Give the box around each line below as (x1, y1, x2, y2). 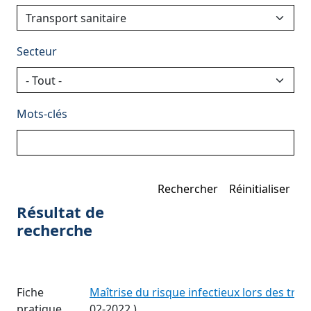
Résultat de (17, 201, 104, 223)
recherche (17, 219, 92, 241)
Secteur (17, 44, 57, 60)
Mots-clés (17, 106, 67, 122)
